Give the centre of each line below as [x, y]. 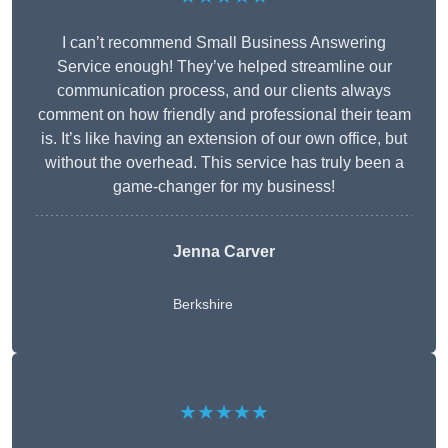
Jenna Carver [224, 252]
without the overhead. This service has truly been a [224, 163]
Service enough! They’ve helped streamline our [224, 67]
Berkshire [203, 304]
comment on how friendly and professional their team [224, 115]
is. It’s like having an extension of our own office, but [224, 139]
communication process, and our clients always [224, 91]
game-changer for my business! [224, 187]
